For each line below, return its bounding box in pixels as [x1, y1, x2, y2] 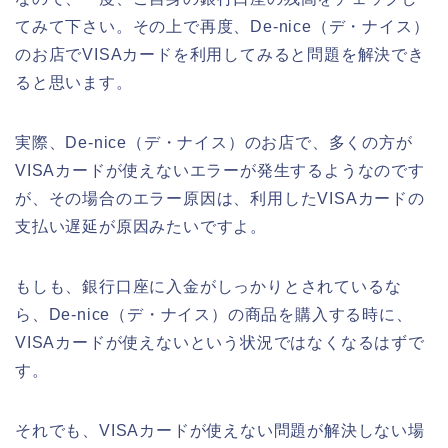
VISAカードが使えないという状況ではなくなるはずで [15, 333, 425, 351]
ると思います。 [15, 73, 133, 91]
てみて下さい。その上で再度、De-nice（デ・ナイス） [15, 17, 430, 35]
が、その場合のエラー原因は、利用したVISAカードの [15, 189, 425, 207]
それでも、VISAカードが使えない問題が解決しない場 [15, 421, 425, 439]
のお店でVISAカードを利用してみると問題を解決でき [15, 45, 425, 63]
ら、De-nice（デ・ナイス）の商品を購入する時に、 [15, 305, 413, 323]
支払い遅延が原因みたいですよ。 [15, 217, 267, 235]
